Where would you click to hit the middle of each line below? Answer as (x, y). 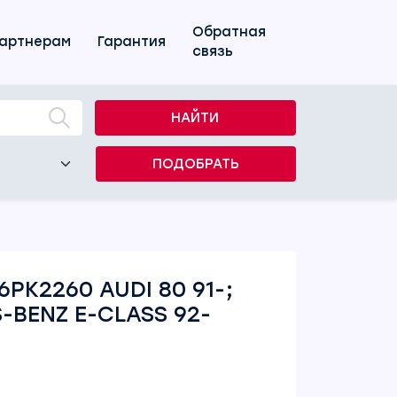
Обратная (230, 32)
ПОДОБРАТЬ (196, 164)
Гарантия (132, 42)
